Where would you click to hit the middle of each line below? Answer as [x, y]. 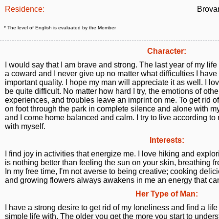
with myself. [25, 126]
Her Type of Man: [167, 194]
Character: [167, 51]
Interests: [167, 140]
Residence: [25, 9]
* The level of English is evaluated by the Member [60, 28]
